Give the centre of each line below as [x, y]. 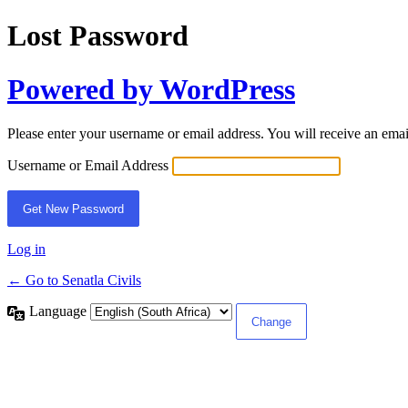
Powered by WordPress [151, 89]
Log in [26, 250]
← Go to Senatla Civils [74, 280]
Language [60, 311]
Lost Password [98, 36]
